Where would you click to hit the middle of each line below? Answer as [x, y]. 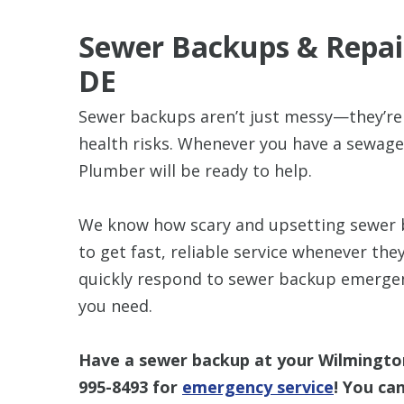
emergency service [258, 386]
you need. [115, 305]
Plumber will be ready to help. [195, 170]
